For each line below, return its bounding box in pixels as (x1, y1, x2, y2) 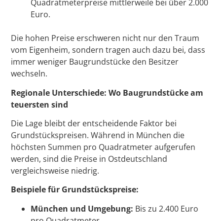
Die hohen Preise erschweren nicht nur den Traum (11, 33, 200, 44)
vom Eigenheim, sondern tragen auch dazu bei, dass (11, 44, 206, 56)
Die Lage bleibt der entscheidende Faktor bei (11, 117, 177, 129)
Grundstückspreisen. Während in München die (11, 129, 185, 141)
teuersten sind (11, 99, 69, 110)
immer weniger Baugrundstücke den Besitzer (11, 56, 179, 68)
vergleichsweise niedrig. (11, 165, 100, 176)
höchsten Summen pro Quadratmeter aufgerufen (11, 141, 196, 152)
